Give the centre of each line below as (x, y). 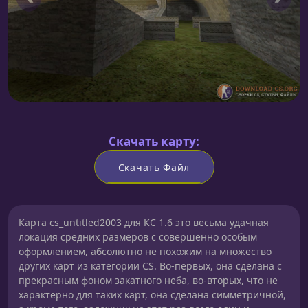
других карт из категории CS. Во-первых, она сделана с (150, 266)
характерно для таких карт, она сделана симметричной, (152, 295)
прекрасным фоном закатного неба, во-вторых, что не (148, 280)
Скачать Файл (154, 167)
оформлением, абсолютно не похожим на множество (145, 251)
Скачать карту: (154, 141)
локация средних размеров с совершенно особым (138, 237)
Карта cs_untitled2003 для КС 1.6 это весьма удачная (144, 222)
